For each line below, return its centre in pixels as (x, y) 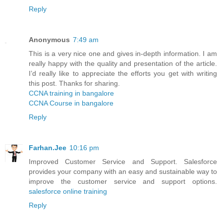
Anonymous (49, 39)
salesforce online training (68, 191)
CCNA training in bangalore (71, 93)
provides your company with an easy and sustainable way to (123, 171)
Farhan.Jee (48, 147)
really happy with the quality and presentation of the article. (123, 63)
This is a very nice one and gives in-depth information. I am (123, 53)
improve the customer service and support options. (123, 181)
